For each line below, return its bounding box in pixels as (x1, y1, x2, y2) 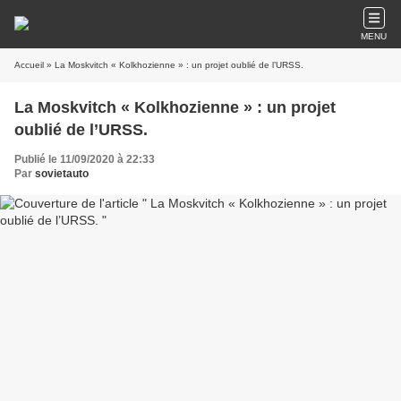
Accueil (14, 60, 44, 70)
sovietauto (35, 167, 89, 180)
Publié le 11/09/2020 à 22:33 (14, 153, 155, 166)
